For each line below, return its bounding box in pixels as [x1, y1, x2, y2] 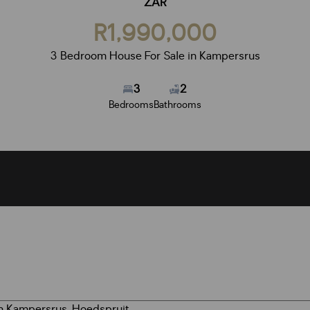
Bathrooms [154, 98, 201, 111]
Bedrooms [109, 98, 154, 111]
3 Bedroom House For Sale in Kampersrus [50, 48, 260, 64]
